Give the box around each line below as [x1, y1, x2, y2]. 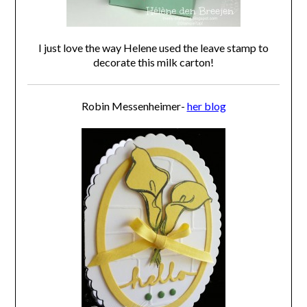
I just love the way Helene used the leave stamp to [38, 41, 269, 55]
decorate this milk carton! [93, 56, 214, 69]
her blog [186, 99, 226, 113]
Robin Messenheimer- [81, 99, 187, 113]
